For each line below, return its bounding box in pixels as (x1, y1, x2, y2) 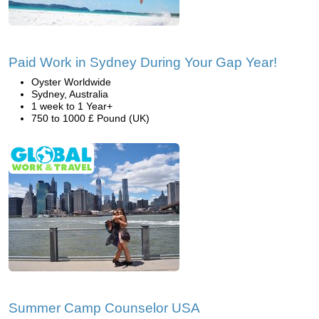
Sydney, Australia (31, 88, 108, 100)
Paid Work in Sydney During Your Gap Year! (9, 55, 277, 70)
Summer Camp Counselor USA (9, 300, 200, 315)
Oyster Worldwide (31, 76, 111, 88)
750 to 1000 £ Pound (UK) (31, 113, 150, 124)
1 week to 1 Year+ (31, 100, 113, 112)
